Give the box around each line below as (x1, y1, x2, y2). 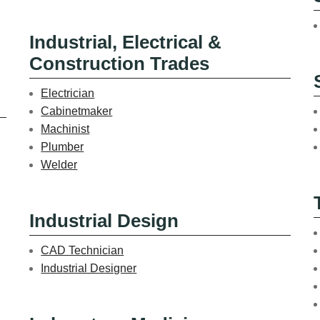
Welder (41, 158, 78, 171)
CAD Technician (41, 244, 124, 256)
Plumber (41, 140, 84, 153)
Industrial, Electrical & (29, 31, 222, 52)
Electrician (41, 86, 95, 99)
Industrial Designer (41, 261, 137, 274)
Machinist (41, 122, 90, 135)
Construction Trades (29, 53, 210, 74)
